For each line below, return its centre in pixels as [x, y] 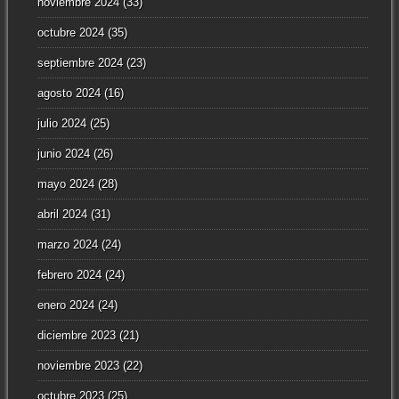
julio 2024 [61, 124]
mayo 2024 [65, 184]
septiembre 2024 [80, 63]
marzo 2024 [67, 245]
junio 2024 [63, 154]
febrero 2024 [69, 275]
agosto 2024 [69, 94]
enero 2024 [65, 305]
